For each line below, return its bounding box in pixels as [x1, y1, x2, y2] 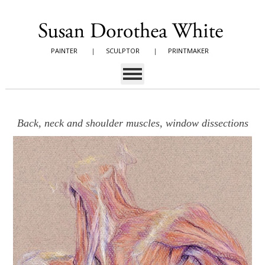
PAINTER [51, 46, 77, 55]
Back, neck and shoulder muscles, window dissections [17, 117, 248, 129]
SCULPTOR [106, 46, 140, 55]
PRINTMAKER [168, 46, 209, 55]
